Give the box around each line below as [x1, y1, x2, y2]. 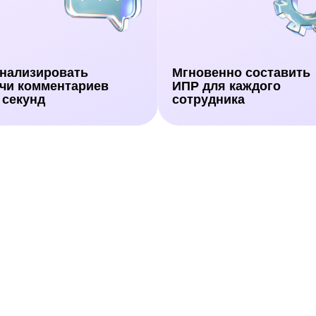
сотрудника [172, 92, 245, 107]
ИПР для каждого [172, 79, 281, 93]
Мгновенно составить [172, 66, 310, 80]
